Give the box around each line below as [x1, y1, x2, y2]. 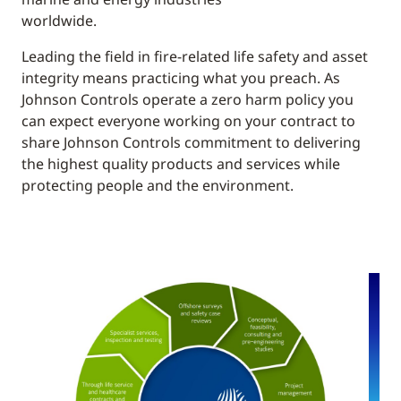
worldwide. [21, 11, 97, 30]
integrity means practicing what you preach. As [21, 68, 340, 88]
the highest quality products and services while [21, 154, 340, 174]
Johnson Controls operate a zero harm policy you [21, 90, 354, 109]
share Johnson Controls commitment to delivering [21, 132, 361, 152]
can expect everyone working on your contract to [21, 111, 355, 131]
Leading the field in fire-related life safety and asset [21, 47, 368, 66]
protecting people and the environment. [21, 175, 294, 195]
